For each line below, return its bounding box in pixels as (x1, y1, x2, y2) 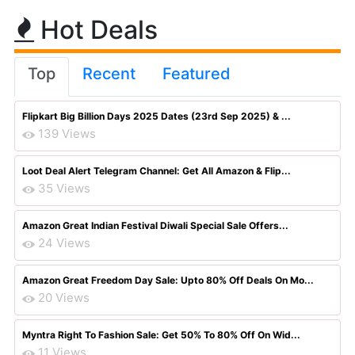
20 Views (38, 290, 90, 305)
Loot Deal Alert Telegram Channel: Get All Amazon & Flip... (22, 165, 291, 177)
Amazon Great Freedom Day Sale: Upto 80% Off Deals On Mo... (22, 274, 314, 286)
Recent (82, 64, 136, 83)
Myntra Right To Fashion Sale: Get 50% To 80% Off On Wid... (22, 329, 300, 341)
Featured (162, 64, 231, 83)
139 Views (38, 126, 96, 141)
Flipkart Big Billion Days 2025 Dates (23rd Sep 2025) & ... (22, 110, 291, 122)
